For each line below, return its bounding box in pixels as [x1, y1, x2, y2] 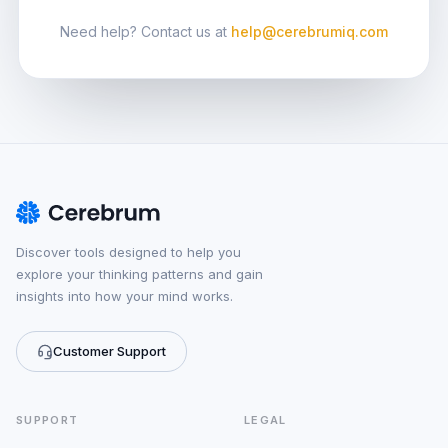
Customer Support [53, 343, 166, 359]
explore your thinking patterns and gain [16, 266, 263, 282]
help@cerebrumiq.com [231, 23, 388, 40]
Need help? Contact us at [60, 23, 227, 40]
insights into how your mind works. [16, 288, 233, 304]
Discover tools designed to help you [16, 244, 241, 260]
